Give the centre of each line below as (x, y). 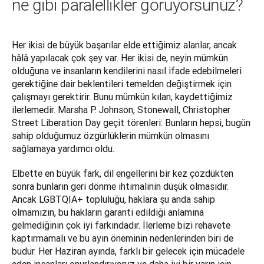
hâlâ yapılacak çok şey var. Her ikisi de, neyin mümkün (120, 58)
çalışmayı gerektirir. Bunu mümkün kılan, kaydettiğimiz (122, 97)
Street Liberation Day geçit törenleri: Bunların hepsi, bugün (131, 123)
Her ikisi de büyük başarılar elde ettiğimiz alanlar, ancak (124, 45)
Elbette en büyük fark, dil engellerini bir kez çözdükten (123, 174)
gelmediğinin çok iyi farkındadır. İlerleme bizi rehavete (121, 225)
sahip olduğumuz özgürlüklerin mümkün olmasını (110, 136)
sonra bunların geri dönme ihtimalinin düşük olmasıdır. (120, 187)
